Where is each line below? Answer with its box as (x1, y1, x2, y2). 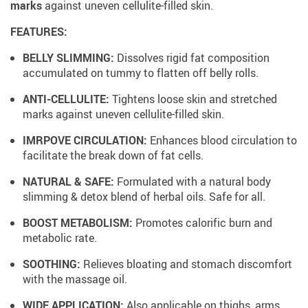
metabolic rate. (23, 230, 97, 245)
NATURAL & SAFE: (23, 174, 114, 189)
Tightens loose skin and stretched (109, 91, 277, 107)
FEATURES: (10, 24, 67, 39)
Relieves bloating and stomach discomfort (80, 256, 292, 272)
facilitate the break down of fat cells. (23, 148, 203, 163)
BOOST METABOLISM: (23, 215, 133, 230)
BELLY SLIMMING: (23, 50, 114, 65)
